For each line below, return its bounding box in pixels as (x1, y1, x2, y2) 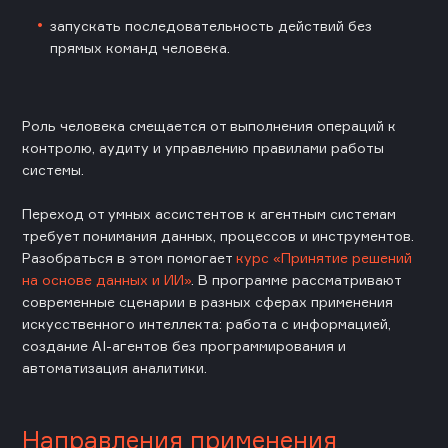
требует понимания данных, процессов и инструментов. (22, 226, 414, 244)
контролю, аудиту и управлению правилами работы (22, 138, 384, 156)
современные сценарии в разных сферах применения (22, 292, 393, 310)
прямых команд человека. (50, 38, 230, 56)
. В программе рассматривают (191, 270, 401, 288)
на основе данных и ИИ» (22, 270, 191, 288)
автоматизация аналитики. (22, 358, 207, 376)
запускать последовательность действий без (50, 16, 372, 34)
